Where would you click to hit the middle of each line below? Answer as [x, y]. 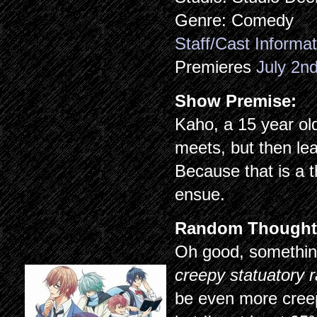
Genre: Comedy [235, 20]
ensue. [200, 194]
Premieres [216, 67]
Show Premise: [238, 101]
